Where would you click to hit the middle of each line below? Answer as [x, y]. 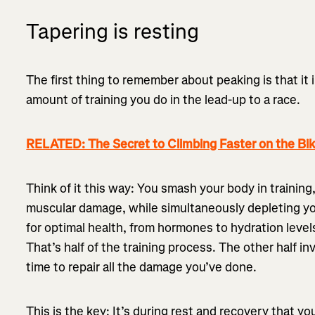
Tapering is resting [113, 31]
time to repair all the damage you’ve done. [142, 267]
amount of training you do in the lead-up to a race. [163, 99]
